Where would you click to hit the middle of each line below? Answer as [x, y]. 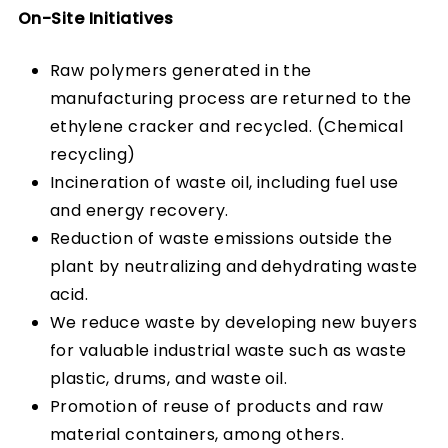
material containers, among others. [197, 434]
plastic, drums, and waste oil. [169, 378]
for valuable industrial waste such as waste [228, 350]
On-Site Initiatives [96, 18]
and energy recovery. [139, 210]
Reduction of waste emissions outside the [221, 238]
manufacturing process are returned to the [231, 98]
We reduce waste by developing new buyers [234, 322]
